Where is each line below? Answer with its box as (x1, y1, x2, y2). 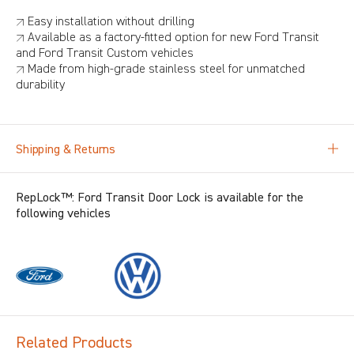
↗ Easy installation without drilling (16, 13, 194, 28)
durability (16, 77, 65, 92)
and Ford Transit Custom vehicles (16, 45, 194, 60)
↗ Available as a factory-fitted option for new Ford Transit (16, 29, 319, 44)
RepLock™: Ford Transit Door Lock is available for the (16, 189, 303, 205)
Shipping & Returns (16, 141, 116, 156)
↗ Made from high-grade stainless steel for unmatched (16, 61, 305, 76)
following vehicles (16, 205, 111, 220)
